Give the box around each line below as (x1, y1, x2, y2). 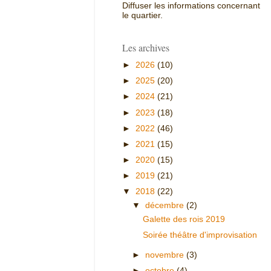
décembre (145, 200, 187, 210)
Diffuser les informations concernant (122, 1, 260, 11)
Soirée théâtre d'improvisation (142, 230, 257, 240)
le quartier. (122, 11, 163, 21)
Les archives (122, 41, 169, 54)
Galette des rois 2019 (142, 214, 225, 224)
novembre (145, 250, 187, 260)
